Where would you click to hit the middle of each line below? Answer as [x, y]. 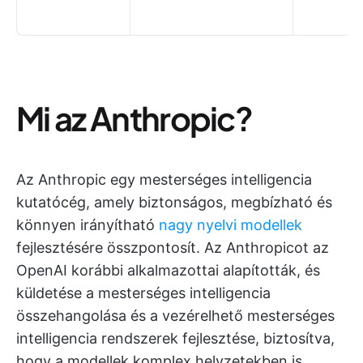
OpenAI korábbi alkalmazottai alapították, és [168, 270]
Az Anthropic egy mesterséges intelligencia [164, 179]
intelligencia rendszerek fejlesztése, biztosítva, [175, 338]
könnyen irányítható [88, 225]
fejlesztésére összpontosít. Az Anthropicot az [173, 248]
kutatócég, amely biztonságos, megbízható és [174, 202]
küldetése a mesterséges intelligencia [143, 293]
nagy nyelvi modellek [231, 225]
